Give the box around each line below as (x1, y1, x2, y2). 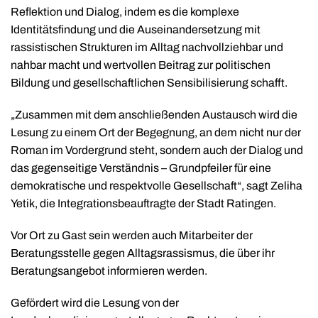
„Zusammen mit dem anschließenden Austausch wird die (11, 108, 297, 121)
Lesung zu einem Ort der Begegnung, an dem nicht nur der (11, 126, 301, 138)
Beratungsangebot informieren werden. (11, 264, 207, 277)
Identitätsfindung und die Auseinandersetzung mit (11, 23, 261, 35)
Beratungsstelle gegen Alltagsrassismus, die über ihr (11, 246, 275, 259)
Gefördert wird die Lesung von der (11, 296, 179, 309)
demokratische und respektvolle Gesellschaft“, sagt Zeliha (11, 179, 302, 192)
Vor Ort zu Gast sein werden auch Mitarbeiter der (11, 229, 253, 241)
